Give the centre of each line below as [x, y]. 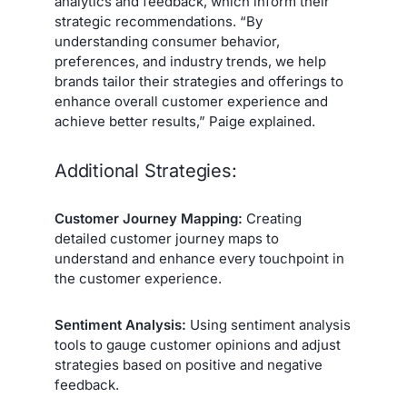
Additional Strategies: [146, 170]
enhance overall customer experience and [191, 102]
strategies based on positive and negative [189, 364]
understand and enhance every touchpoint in [199, 258]
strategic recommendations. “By [159, 22]
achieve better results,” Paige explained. [185, 122]
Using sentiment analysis [268, 324]
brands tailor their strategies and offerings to [199, 82]
